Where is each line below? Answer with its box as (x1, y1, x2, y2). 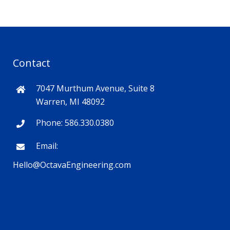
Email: (35, 140, 58, 151)
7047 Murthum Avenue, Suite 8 (35, 83, 155, 94)
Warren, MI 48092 (35, 96, 105, 107)
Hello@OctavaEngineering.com (12, 159, 131, 170)
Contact (12, 56, 50, 70)
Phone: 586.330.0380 (35, 117, 114, 128)
